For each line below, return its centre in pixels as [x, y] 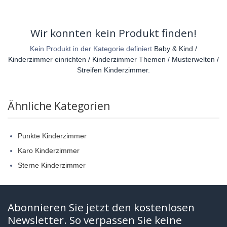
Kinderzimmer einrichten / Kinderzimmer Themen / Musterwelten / [113, 59]
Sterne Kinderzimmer [52, 165]
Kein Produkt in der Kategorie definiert [92, 48]
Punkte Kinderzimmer [52, 136]
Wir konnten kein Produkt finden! [113, 33]
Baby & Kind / [176, 48]
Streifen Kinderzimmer [112, 70]
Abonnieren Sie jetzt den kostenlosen [101, 207]
